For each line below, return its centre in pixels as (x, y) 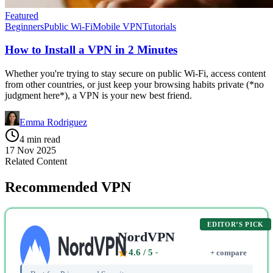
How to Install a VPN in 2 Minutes (91, 50)
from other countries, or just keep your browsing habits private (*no (134, 85)
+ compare (229, 252)
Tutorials (159, 26)
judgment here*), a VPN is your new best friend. (98, 96)
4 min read (40, 140)
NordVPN (146, 236)
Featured (22, 15)
